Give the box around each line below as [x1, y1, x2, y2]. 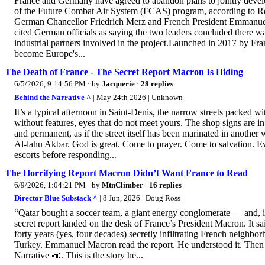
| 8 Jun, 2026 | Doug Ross [98, 193, 180, 203]
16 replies [149, 180, 182, 189]
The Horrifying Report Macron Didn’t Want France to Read [5, 167, 248, 178]
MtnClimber [102, 180, 143, 189]
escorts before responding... [14, 149, 117, 160]
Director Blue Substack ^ [14, 193, 98, 203]
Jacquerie [102, 79, 135, 89]
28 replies [141, 79, 173, 89]
